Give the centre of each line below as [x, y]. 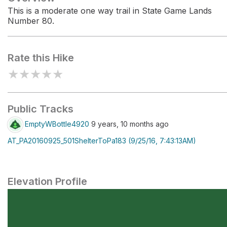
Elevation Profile [47, 181]
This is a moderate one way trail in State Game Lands [110, 11]
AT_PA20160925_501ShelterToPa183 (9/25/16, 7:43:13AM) [102, 141]
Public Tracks [41, 109]
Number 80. [31, 21]
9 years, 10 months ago [129, 124]
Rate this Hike [41, 58]
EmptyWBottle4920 [57, 124]
